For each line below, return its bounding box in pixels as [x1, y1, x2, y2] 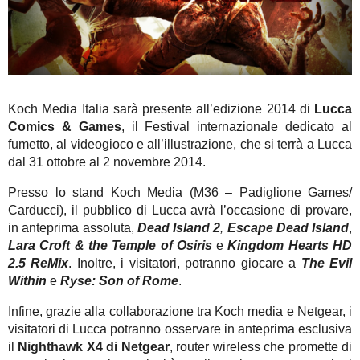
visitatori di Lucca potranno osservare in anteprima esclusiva [8, 322, 352, 337]
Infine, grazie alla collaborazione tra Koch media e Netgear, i [8, 305, 352, 319]
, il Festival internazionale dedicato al [121, 120, 353, 134]
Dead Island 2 [137, 221, 221, 235]
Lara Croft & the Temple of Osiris [8, 239, 212, 253]
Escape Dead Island [227, 221, 349, 235]
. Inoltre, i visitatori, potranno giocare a [68, 256, 301, 271]
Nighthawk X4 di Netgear [18, 340, 170, 354]
